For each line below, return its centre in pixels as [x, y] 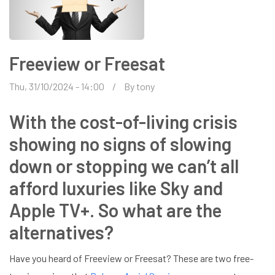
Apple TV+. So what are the [115, 210]
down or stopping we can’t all [124, 165]
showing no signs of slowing [120, 143]
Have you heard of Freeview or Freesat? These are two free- [131, 258]
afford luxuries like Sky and [116, 188]
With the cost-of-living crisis [123, 121]
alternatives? [61, 232]
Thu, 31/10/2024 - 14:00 [57, 86]
